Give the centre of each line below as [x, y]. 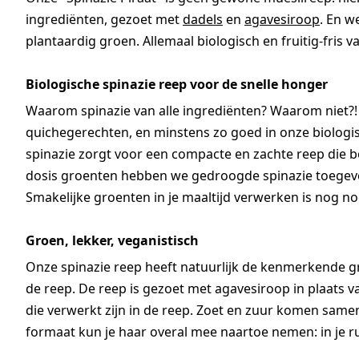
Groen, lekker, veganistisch [112, 241]
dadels [203, 20]
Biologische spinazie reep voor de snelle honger [177, 85]
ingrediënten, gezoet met [104, 20]
